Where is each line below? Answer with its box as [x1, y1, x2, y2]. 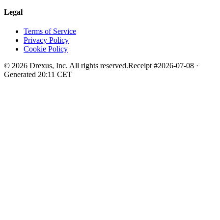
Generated [4, 70, 38, 79]
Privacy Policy [24, 36, 69, 45]
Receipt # [128, 61, 158, 70]
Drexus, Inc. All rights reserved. [27, 61, 128, 70]
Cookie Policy [24, 45, 68, 54]
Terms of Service [24, 27, 76, 36]
